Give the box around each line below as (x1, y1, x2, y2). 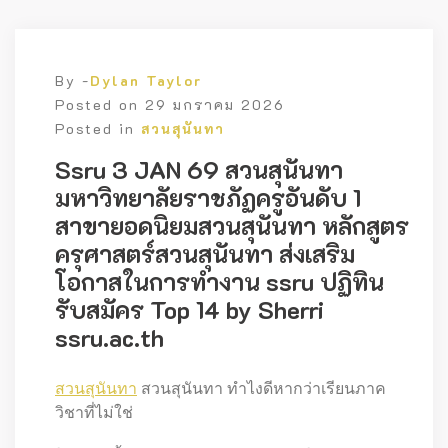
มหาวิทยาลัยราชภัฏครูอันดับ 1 (55, 182, 361, 213)
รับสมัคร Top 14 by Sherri (55, 294, 324, 325)
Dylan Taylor (90, 71, 202, 90)
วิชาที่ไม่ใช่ (55, 403, 133, 422)
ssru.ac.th (55, 322, 164, 353)
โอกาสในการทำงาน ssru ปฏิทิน (55, 266, 384, 297)
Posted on (55, 95, 145, 114)
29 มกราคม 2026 (145, 95, 285, 114)
